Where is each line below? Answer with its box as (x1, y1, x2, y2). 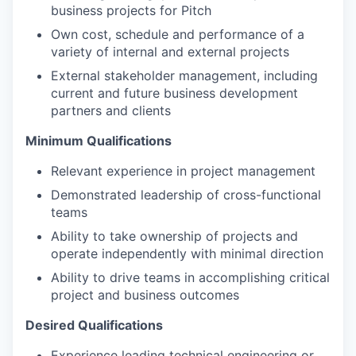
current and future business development (51, 85, 298, 101)
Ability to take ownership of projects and (51, 228, 298, 244)
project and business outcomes (51, 287, 239, 303)
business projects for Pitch (51, 2, 211, 18)
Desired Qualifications (25, 317, 163, 333)
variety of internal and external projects (51, 44, 289, 60)
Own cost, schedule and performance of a (51, 26, 304, 42)
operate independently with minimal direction (51, 246, 323, 261)
